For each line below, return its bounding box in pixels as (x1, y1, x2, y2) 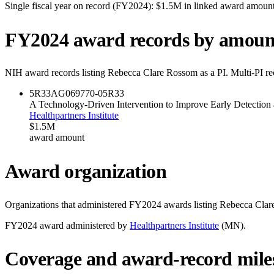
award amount (29, 132, 84, 143)
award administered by (37, 220, 127, 231)
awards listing (161, 199, 220, 210)
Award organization (5, 160, 167, 182)
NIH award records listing (5, 67, 108, 78)
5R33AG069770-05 (29, 88, 108, 99)
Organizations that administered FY (5, 199, 142, 210)
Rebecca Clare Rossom (108, 67, 198, 78)
